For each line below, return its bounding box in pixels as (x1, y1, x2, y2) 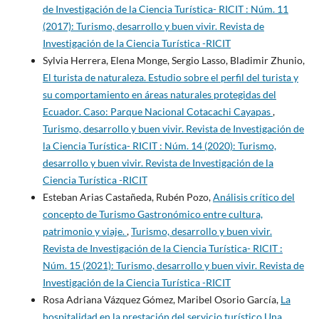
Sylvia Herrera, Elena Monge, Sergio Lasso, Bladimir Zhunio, (42, 54, 305, 67)
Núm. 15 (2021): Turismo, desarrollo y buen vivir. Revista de (42, 259, 304, 272)
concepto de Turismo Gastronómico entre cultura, (42, 208, 263, 221)
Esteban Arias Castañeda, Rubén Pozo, (42, 191, 213, 204)
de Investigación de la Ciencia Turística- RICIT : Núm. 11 (42, 3, 288, 16)
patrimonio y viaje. (42, 225, 127, 238)
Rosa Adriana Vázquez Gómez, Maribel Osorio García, (42, 293, 281, 306)
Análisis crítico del (212, 191, 295, 204)
